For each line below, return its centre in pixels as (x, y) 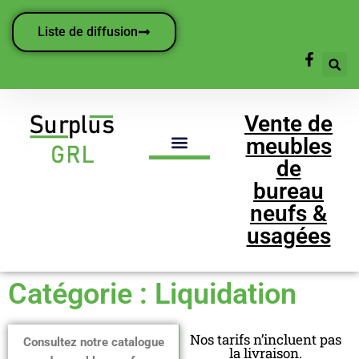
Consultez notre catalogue (93, 342)
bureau (288, 191)
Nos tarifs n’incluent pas (265, 339)
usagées (288, 236)
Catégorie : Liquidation (152, 294)
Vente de (288, 124)
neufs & (288, 214)
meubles (288, 146)
